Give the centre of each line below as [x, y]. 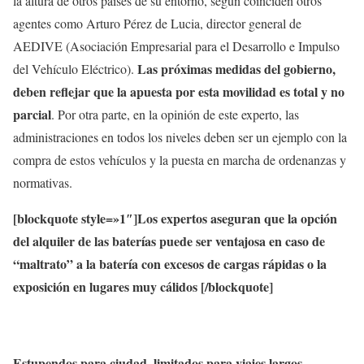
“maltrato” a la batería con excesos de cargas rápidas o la [170, 264]
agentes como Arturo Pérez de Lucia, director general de [157, 24]
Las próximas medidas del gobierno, [236, 69]
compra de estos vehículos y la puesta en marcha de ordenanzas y [180, 160]
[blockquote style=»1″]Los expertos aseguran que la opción [175, 219]
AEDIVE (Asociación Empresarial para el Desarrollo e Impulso [176, 46]
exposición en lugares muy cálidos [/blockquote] [143, 287]
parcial [32, 115]
